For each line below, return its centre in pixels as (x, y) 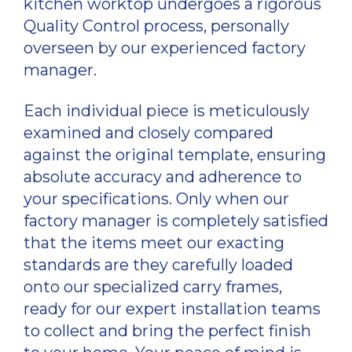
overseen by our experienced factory (165, 48)
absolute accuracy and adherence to (163, 177)
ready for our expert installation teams (172, 309)
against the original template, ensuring (175, 155)
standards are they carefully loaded (158, 265)
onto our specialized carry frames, (153, 287)
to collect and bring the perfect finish (167, 331)
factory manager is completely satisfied (176, 221)
